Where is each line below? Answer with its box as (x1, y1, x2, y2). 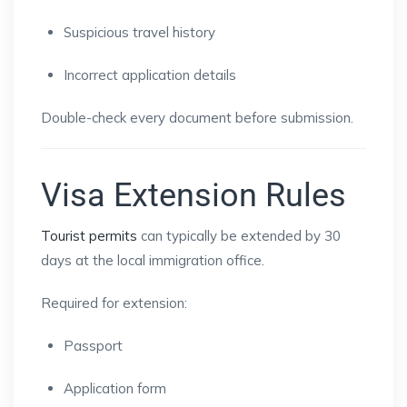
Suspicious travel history (64, 24, 215, 42)
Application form (64, 380, 166, 398)
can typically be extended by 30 (137, 227, 341, 245)
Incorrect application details (64, 66, 236, 84)
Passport (64, 337, 123, 355)
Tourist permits (41, 227, 137, 245)
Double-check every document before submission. (41, 109, 353, 127)
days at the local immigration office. (41, 252, 264, 270)
